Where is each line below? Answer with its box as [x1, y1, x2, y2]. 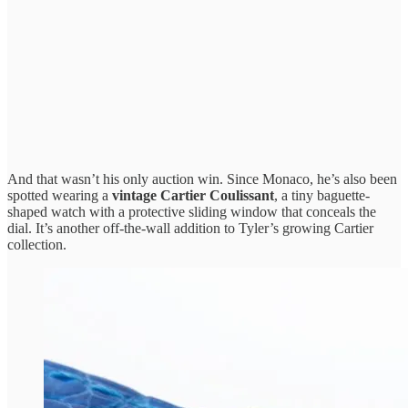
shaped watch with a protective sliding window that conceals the [7, 203, 376, 219]
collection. [7, 236, 66, 252]
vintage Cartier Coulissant [112, 187, 274, 203]
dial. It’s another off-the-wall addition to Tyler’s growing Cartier [7, 219, 373, 236]
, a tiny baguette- [274, 187, 370, 203]
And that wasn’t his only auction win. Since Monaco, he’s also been [7, 170, 397, 187]
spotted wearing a [7, 187, 112, 203]
